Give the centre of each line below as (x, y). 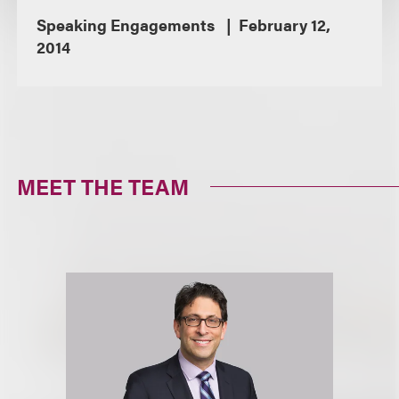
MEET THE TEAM (103, 186)
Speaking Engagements (127, 24)
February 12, (285, 24)
